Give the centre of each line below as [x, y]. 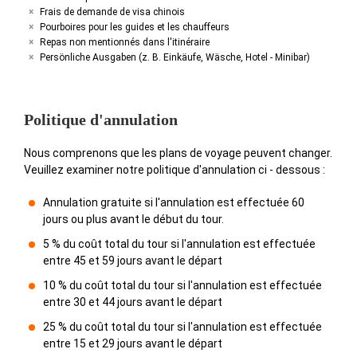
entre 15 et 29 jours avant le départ [133, 343]
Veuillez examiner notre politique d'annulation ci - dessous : [175, 170]
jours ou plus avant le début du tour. [133, 219]
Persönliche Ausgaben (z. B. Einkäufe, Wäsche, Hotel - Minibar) [175, 57]
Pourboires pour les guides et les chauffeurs [135, 27]
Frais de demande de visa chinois [112, 12]
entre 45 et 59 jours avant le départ [133, 261]
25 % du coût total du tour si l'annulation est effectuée [182, 327]
